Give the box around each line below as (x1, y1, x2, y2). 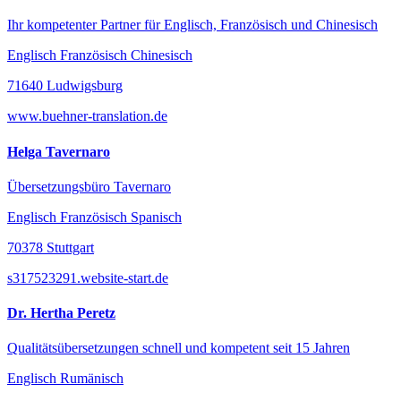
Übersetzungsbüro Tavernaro (7, 178, 171, 194)
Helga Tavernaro (7, 143, 110, 159)
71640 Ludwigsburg (7, 78, 123, 94)
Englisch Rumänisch (7, 371, 124, 387)
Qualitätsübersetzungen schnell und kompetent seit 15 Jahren (7, 340, 350, 356)
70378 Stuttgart (7, 239, 94, 255)
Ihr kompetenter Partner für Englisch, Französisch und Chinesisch (7, 17, 378, 33)
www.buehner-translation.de (7, 108, 167, 124)
